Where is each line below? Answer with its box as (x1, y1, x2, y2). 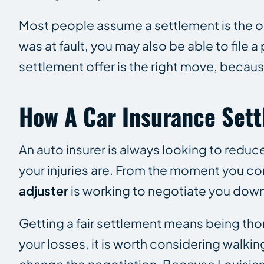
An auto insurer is (19, 141, 120, 157)
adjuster (19, 182, 68, 199)
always (120, 141, 160, 157)
